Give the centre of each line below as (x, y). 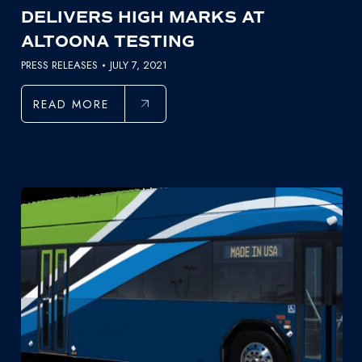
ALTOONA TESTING (107, 41)
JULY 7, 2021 (138, 65)
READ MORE (71, 104)
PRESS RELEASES (59, 65)
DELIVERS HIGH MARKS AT (143, 17)
